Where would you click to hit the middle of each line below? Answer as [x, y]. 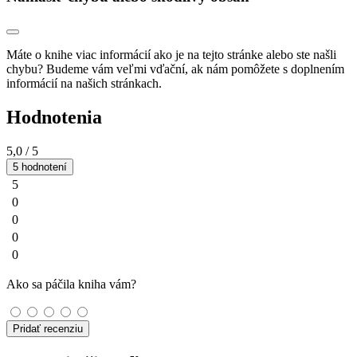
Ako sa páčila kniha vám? [71, 284]
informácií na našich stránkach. [84, 84]
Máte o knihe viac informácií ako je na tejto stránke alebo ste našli [171, 55]
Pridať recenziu [48, 328]
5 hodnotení [40, 167]
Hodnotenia [54, 118]
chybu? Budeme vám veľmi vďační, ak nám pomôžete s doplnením [175, 69]
